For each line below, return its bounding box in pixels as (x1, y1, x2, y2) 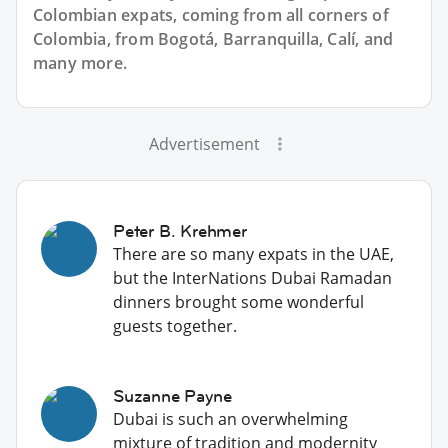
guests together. (113, 314, 237, 337)
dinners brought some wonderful (113, 290, 364, 313)
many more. (33, 51, 127, 74)
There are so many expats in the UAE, (113, 242, 394, 265)
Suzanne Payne (113, 384, 232, 407)
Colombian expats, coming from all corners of (33, 3, 389, 26)
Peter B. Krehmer (113, 219, 247, 242)
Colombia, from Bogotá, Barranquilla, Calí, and (33, 27, 394, 50)
